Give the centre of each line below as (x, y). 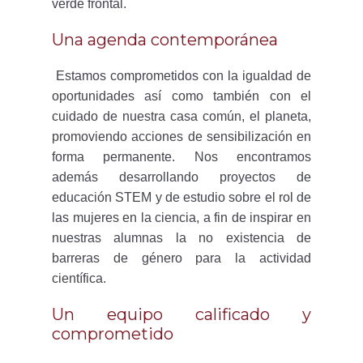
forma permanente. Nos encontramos (181, 157)
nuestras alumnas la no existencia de (181, 238)
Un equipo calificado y (181, 314)
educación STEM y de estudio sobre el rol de (181, 197)
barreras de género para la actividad (181, 258)
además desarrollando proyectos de (181, 177)
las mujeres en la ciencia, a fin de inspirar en (181, 218)
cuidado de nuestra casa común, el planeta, (181, 116)
